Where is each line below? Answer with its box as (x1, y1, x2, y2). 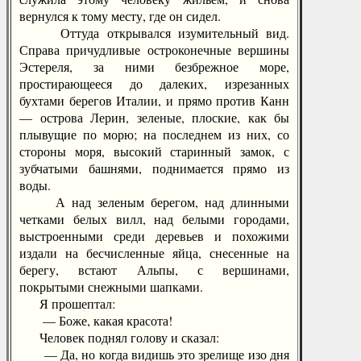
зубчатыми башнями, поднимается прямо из (19, 160, 289, 176)
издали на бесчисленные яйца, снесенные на (19, 244, 289, 261)
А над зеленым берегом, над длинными (19, 193, 289, 210)
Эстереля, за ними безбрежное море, (19, 58, 289, 75)
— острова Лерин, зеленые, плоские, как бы (19, 109, 289, 126)
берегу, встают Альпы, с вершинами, (19, 261, 289, 278)
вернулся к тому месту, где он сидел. (19, 7, 221, 24)
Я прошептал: (19, 295, 115, 312)
